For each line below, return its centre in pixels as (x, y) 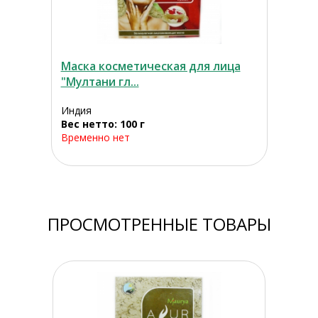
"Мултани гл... (100, 82)
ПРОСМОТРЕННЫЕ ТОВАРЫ (159, 224)
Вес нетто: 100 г (103, 124)
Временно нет (95, 138)
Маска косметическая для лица (150, 66)
